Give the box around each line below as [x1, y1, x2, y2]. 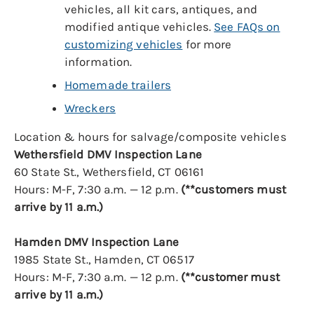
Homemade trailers [64, 78, 172, 93]
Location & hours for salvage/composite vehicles [14, 130, 287, 144]
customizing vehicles [64, 37, 183, 52]
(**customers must [180, 182, 286, 197]
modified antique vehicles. [64, 20, 214, 34]
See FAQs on [214, 20, 280, 34]
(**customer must [180, 270, 280, 285]
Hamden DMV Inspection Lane [14, 235, 179, 250]
